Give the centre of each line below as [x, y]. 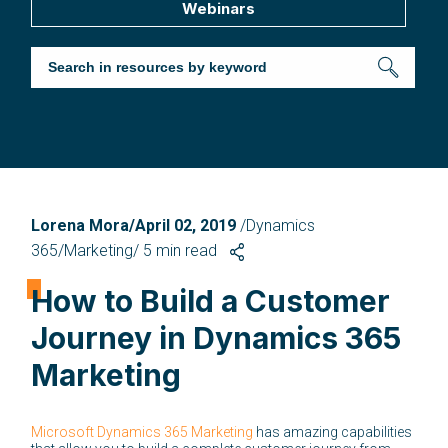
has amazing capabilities [333, 431]
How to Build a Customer [211, 300]
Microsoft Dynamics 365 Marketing [142, 431]
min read [187, 250]
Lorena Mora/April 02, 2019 [136, 225]
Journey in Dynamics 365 [216, 337]
